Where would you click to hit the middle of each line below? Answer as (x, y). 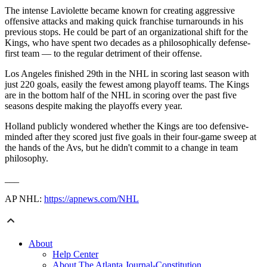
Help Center (75, 254)
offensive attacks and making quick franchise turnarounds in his (124, 21)
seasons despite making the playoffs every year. (94, 106)
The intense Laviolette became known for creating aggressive (120, 11)
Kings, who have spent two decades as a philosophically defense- (128, 43)
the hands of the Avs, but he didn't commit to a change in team (121, 148)
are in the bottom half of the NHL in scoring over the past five (121, 95)
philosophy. (27, 159)
